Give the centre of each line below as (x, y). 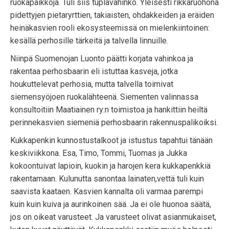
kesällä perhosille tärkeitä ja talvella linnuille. (89, 41)
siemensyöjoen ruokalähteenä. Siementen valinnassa (104, 97)
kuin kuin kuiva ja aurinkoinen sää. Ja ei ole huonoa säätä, (111, 204)
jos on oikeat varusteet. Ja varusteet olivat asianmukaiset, (113, 217)
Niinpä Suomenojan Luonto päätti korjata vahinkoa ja (102, 59)
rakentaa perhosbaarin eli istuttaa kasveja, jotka (94, 71)
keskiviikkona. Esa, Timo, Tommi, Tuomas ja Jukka (99, 153)
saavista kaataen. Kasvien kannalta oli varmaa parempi (107, 191)
